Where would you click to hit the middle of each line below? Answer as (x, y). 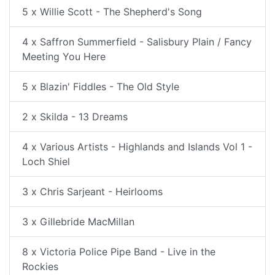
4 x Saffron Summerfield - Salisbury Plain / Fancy (137, 42)
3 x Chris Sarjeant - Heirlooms (92, 192)
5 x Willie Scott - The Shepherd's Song (112, 12)
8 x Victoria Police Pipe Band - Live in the (119, 252)
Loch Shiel (46, 161)
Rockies (40, 266)
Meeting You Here (64, 56)
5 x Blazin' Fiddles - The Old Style (101, 87)
